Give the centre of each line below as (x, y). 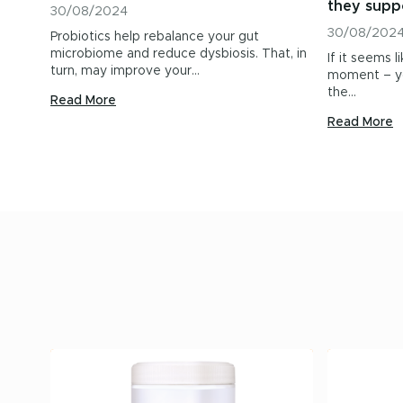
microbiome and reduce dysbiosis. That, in (179, 54)
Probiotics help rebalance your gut (155, 37)
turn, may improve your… (125, 71)
